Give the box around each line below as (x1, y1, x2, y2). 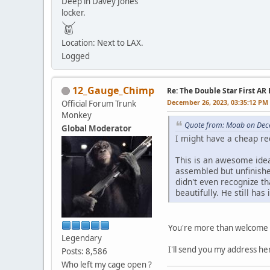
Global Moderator (61, 122, 131, 134)
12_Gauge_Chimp (72, 83, 154, 97)
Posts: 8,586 (61, 245, 107, 257)
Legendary (61, 232, 102, 243)
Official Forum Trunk (61, 98, 136, 109)
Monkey (61, 109, 92, 121)
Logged (61, 50, 90, 61)
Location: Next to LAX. (61, 37, 143, 48)
